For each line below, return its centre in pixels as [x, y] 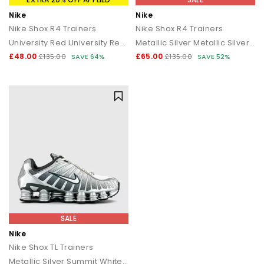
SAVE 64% [88, 56]
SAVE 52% [214, 56]
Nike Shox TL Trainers [51, 247]
